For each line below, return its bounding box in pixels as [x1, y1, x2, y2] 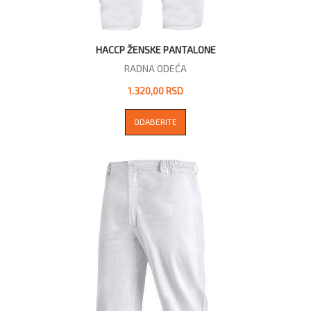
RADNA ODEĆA [124, 62, 187, 75]
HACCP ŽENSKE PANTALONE [95, 44, 216, 56]
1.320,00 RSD [128, 85, 183, 97]
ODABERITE [134, 117, 177, 127]
